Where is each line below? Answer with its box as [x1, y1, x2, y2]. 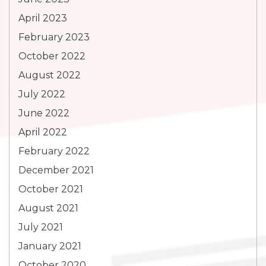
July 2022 [18, 88, 65, 100]
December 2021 [18, 164, 94, 176]
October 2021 [18, 183, 83, 195]
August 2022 [18, 69, 81, 81]
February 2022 [18, 145, 90, 157]
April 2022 [18, 126, 67, 138]
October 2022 [18, 50, 85, 62]
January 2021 [18, 240, 81, 252]
